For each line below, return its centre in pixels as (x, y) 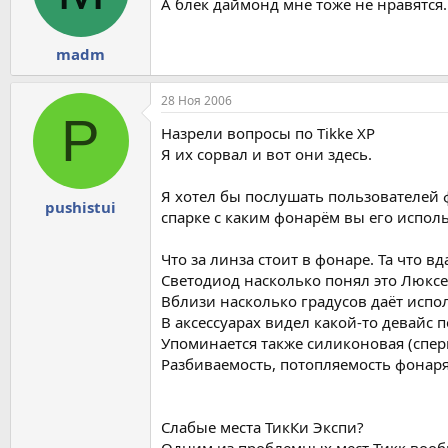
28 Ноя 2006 (196, 101)
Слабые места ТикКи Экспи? (262, 427)
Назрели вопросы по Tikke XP (268, 133)
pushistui (80, 206)
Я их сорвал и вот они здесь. (266, 154)
